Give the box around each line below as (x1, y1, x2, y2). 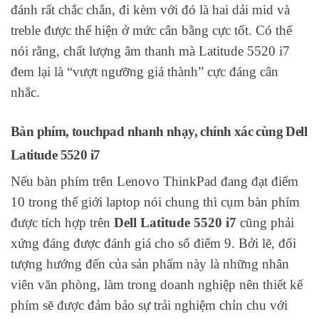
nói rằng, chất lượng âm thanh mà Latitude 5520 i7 (11, 43, 290, 59)
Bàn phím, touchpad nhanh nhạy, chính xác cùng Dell (11, 124, 307, 140)
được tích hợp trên (11, 215, 114, 231)
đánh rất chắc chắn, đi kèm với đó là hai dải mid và (11, 2, 290, 18)
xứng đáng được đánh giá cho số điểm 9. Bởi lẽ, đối (11, 236, 296, 251)
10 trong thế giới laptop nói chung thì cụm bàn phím (11, 194, 300, 210)
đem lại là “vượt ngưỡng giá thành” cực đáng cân (11, 64, 278, 80)
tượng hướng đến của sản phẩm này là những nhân (11, 256, 289, 272)
